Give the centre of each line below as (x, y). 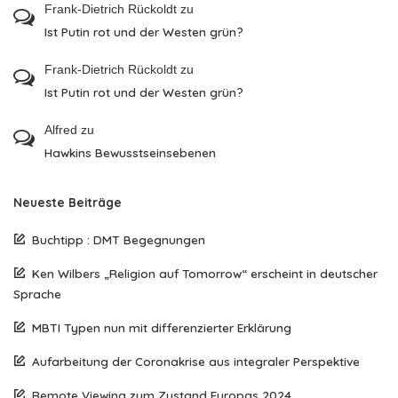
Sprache (37, 294)
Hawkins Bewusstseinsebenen (130, 152)
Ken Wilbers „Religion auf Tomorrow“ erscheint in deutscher (205, 273)
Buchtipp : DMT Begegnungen (119, 239)
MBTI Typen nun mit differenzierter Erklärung (162, 327)
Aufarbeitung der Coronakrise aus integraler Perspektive (196, 361)
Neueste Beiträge (68, 202)
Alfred (61, 130)
